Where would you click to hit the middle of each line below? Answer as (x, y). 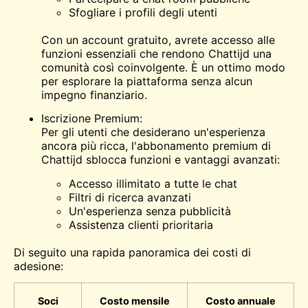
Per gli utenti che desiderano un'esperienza (153, 132)
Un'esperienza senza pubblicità (150, 211)
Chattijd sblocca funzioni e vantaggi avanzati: (161, 160)
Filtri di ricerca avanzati (130, 197)
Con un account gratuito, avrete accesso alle (158, 40)
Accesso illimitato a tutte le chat (153, 183)
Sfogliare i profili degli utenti (143, 12)
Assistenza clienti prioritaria (141, 224)
